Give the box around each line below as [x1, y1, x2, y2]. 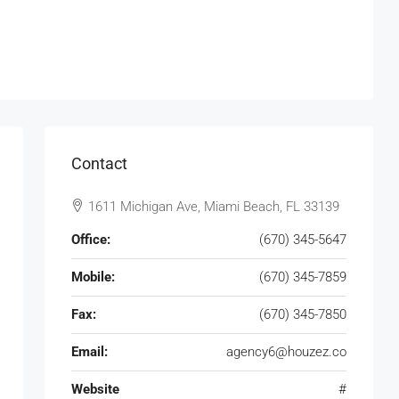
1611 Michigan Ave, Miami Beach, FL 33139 [88, 198, 339, 215]
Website [71, 380, 119, 397]
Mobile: [71, 268, 115, 285]
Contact [71, 153, 127, 173]
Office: [71, 231, 110, 248]
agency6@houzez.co [226, 343, 346, 360]
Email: [71, 343, 108, 360]
